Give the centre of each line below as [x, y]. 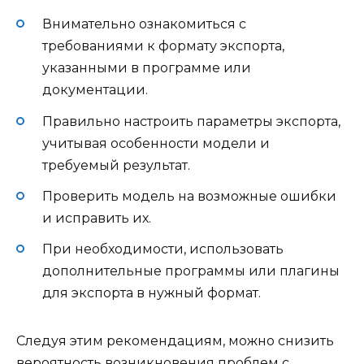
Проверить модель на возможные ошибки [189, 196]
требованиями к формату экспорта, [163, 46]
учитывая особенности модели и [156, 143]
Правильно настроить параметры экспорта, [191, 121]
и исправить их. [97, 218]
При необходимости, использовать [163, 249]
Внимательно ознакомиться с [144, 24]
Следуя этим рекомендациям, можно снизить [175, 340]
